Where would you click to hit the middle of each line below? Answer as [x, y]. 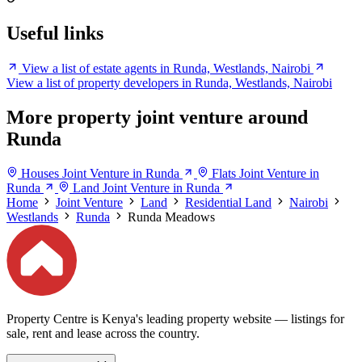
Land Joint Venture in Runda [146, 188]
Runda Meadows [171, 217]
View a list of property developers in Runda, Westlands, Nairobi [169, 83]
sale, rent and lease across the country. [103, 333]
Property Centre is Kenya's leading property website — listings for [175, 318]
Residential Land [228, 203]
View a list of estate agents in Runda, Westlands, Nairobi [166, 69]
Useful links [55, 34]
